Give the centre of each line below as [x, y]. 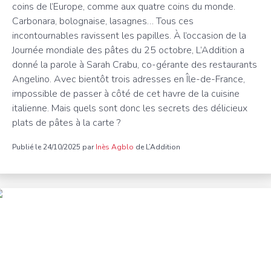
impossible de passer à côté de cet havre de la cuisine [126, 94]
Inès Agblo [115, 147]
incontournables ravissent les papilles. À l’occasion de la [129, 36]
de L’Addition [157, 147]
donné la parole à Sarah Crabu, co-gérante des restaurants [135, 65]
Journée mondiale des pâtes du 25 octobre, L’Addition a [128, 50]
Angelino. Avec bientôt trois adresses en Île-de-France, [129, 79]
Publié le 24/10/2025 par [54, 147]
